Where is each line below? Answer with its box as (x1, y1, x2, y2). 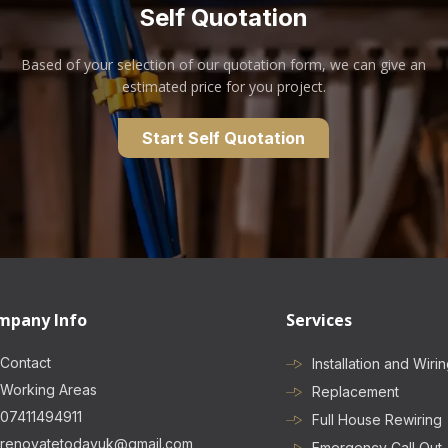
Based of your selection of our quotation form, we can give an (21, 55, 427, 74)
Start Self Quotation (142, 128, 306, 148)
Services (285, 309, 352, 331)
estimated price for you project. (121, 77, 326, 96)
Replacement (311, 383, 399, 400)
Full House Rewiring (311, 411, 442, 428)
